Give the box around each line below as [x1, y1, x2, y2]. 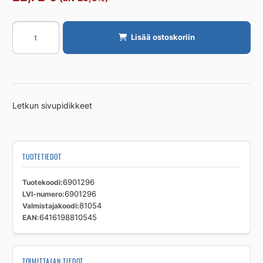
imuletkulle [11, 35, 52, 46]
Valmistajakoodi [22, 201, 77, 211]
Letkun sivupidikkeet [12, 100, 92, 111]
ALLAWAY [11, 49, 49, 59]
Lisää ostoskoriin [131, 32, 195, 42]
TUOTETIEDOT [22, 151, 62, 162]
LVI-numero [22, 190, 62, 199]
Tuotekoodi [22, 178, 60, 187]
